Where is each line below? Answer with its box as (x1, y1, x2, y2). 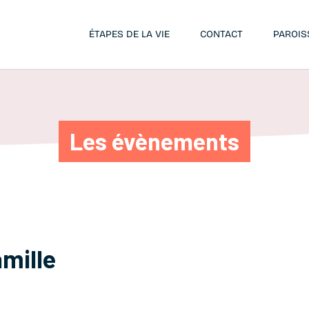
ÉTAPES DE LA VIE (89, 28, 170, 40)
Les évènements (70, 127, 239, 155)
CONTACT (200, 28, 243, 40)
